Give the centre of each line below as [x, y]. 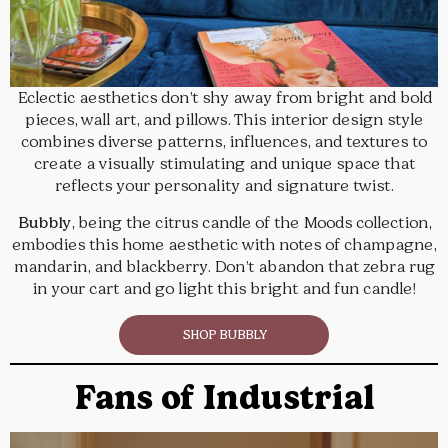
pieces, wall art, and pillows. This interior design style [224, 119]
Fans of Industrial [224, 396]
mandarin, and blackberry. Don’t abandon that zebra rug [224, 266]
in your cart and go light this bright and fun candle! [224, 288]
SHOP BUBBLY [224, 335]
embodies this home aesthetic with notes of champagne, [224, 244]
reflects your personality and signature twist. [224, 185]
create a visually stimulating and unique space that [224, 163]
